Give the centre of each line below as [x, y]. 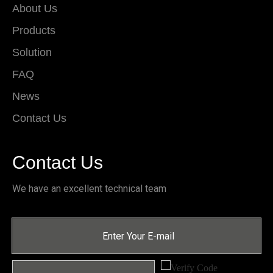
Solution [32, 52]
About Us [35, 9]
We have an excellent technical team [89, 189]
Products [34, 30]
